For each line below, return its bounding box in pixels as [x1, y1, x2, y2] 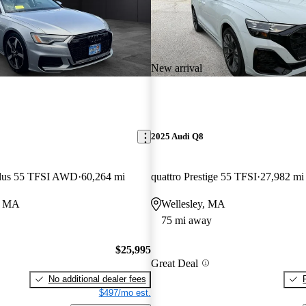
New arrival [150, 61, 202, 74]
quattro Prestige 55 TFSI [150, 171, 257, 183]
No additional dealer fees [48, 273, 146, 284]
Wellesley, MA [161, 198, 225, 210]
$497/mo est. [98, 287, 151, 298]
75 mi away [161, 214, 212, 227]
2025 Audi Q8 [150, 131, 204, 142]
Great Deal [150, 257, 198, 269]
